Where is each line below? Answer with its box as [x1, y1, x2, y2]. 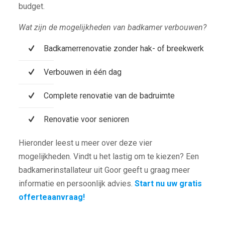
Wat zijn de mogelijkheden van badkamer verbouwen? [18, 22, 206, 32]
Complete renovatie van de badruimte [43, 90, 175, 100]
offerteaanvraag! [18, 192, 85, 202]
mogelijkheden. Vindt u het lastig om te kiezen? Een [18, 151, 199, 161]
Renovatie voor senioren [43, 114, 129, 124]
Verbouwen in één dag [43, 67, 122, 77]
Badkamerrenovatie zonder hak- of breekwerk [43, 43, 204, 53]
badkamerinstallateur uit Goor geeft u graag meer [18, 165, 190, 175]
